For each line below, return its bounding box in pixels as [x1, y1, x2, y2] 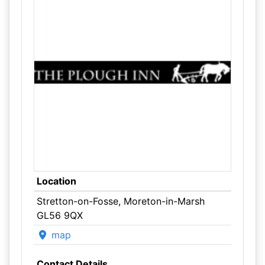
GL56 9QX [36, 209, 83, 221]
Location [36, 175, 76, 187]
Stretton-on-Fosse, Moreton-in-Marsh [36, 195, 205, 207]
